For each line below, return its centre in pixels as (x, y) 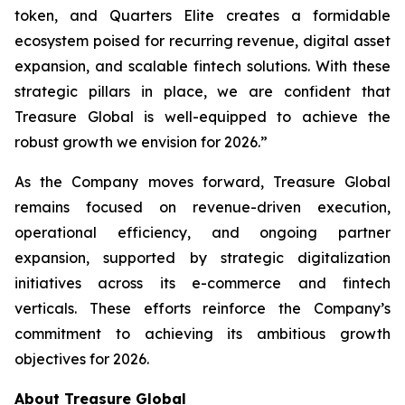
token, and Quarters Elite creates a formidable (202, 15)
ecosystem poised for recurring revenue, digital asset (202, 41)
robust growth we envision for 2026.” (141, 142)
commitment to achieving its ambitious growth (202, 334)
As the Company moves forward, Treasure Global (202, 182)
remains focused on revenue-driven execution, (202, 207)
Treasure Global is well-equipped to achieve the (202, 117)
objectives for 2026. (82, 359)
